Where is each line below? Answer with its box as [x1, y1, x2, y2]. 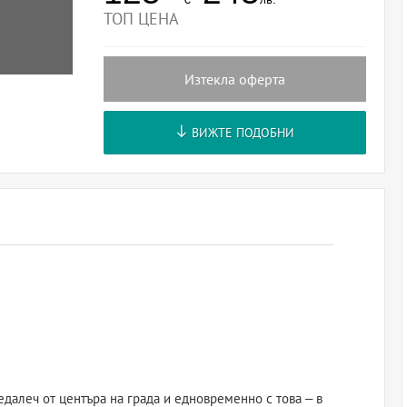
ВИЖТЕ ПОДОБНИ [188, 125, 295, 140]
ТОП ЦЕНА [103, 10, 179, 28]
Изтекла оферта [184, 72, 286, 87]
